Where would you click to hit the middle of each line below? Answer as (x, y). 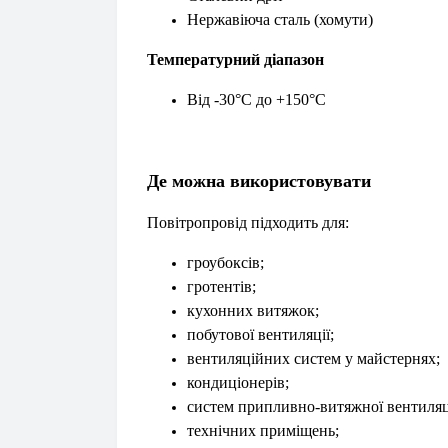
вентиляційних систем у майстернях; (313, 358)
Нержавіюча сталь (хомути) (280, 19)
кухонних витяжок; (253, 310)
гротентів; (221, 286)
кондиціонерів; (238, 382)
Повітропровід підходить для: (248, 222)
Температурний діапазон (235, 59)
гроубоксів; (225, 262)
